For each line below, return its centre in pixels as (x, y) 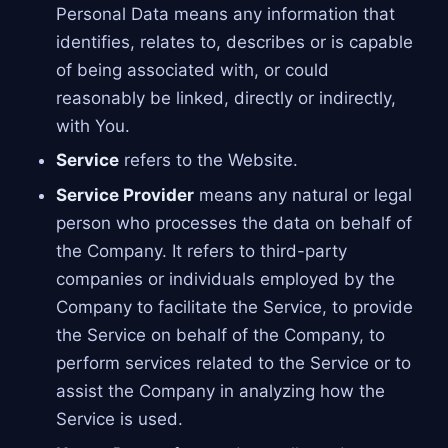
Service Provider (124, 195)
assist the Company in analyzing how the (220, 391)
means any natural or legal (302, 195)
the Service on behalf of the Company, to (220, 335)
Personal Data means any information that (225, 13)
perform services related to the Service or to (233, 363)
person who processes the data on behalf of (233, 223)
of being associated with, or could (192, 69)
